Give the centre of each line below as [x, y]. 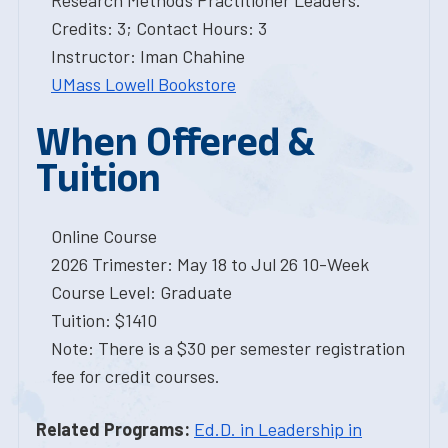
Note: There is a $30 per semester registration [228, 348]
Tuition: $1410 [104, 320]
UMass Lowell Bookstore [143, 84]
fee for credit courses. [135, 376]
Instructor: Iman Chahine [148, 56]
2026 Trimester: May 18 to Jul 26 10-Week [210, 264]
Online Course [104, 236]
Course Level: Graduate [141, 292]
